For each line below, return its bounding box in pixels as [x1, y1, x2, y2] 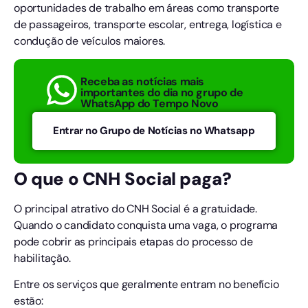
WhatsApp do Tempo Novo [80, 96, 219, 111]
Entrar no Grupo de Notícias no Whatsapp [53, 124, 255, 138]
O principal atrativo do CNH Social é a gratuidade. [14, 201, 257, 217]
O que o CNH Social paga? [14, 168, 232, 191]
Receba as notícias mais [80, 74, 205, 89]
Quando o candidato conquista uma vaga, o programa [14, 218, 278, 233]
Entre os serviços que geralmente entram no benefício [14, 277, 279, 292]
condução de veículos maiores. [14, 33, 166, 48]
